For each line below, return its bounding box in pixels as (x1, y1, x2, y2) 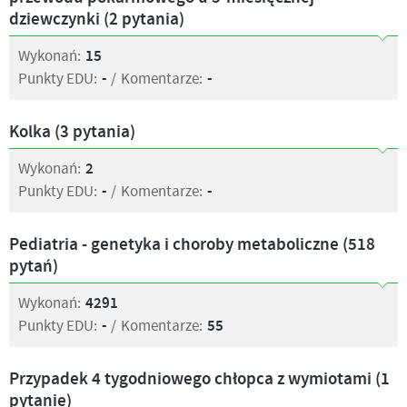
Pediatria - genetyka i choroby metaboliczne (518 (9, 233, 375, 256)
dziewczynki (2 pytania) (9, 8, 184, 31)
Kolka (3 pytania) (9, 121, 135, 144)
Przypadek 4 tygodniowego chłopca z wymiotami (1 (9, 368, 390, 391)
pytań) (9, 255, 58, 278)
